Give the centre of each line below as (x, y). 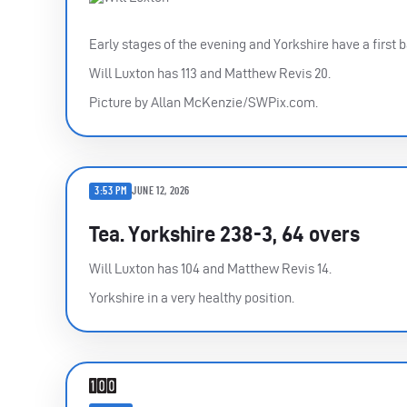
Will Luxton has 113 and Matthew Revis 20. (210, 73)
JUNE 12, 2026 (161, 191)
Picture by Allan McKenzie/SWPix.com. (203, 102)
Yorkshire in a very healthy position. (192, 297)
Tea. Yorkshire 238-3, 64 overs (224, 233)
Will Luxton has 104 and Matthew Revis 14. (210, 268)
